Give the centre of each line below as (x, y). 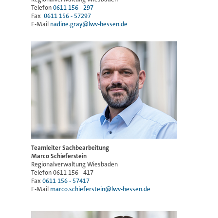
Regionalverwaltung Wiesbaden (74, 164)
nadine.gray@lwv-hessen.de (89, 24)
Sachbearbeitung (86, 147)
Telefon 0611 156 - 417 (62, 172)
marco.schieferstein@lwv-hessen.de (100, 189)
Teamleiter (47, 147)
